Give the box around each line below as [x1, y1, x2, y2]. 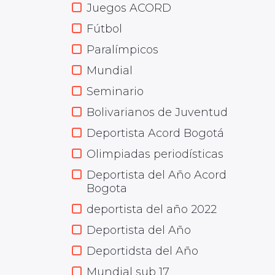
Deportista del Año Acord [87, 168, 227, 182]
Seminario [87, 85, 144, 98]
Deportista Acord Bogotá [87, 126, 224, 140]
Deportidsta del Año [87, 244, 198, 258]
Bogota [87, 182, 127, 195]
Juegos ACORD [87, 1, 171, 15]
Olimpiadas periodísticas [87, 147, 223, 161]
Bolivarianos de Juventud [87, 106, 228, 119]
